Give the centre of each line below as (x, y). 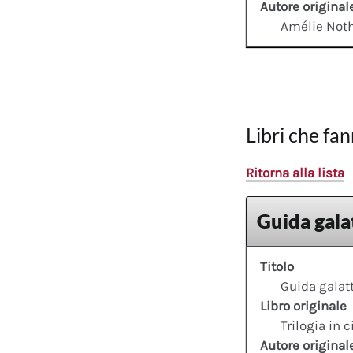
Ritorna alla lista (295, 172)
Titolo (277, 267)
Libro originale (303, 306)
